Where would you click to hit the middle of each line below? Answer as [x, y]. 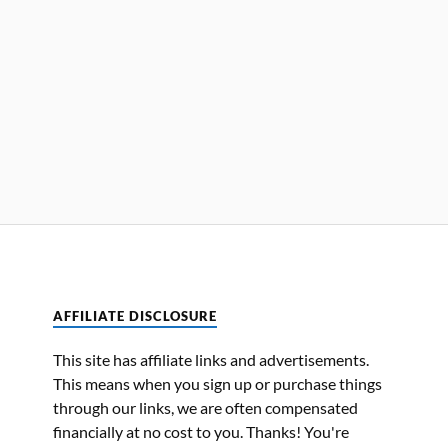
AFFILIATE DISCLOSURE [135, 316]
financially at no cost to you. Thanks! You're [201, 431]
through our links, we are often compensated [205, 407]
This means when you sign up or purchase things [217, 383]
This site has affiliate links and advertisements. [211, 359]
